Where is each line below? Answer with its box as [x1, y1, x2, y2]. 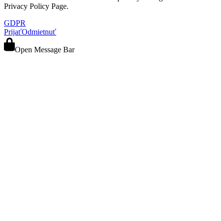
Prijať [4, 27, 22, 36]
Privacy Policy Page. [4, 1, 69, 10]
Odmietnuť [22, 27, 56, 36]
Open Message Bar [15, 45, 74, 54]
